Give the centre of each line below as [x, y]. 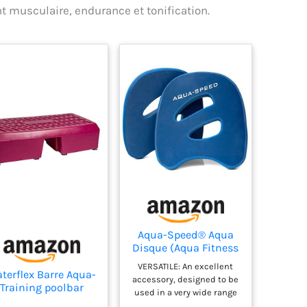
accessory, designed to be [186, 280]
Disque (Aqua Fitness [186, 247]
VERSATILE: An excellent [186, 267]
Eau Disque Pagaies [185, 273]
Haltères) [186, 286]
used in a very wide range [185, 293]
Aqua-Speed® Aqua [185, 234]
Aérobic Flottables [186, 260]
